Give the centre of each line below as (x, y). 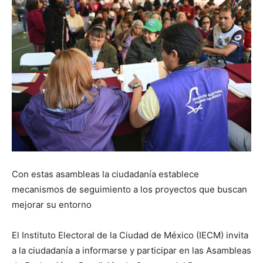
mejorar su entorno (52, 205)
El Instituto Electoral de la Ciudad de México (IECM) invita (130, 235)
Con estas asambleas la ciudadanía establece (105, 174)
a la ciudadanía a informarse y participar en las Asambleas (131, 251)
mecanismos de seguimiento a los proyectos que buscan (129, 190)
